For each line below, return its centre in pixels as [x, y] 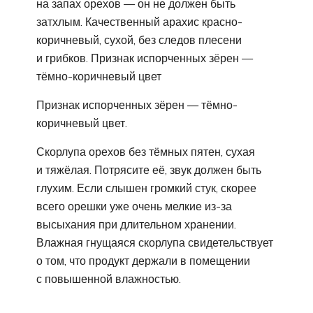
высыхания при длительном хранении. [136, 224]
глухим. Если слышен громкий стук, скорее [146, 188]
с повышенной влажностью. [109, 278]
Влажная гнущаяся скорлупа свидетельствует [155, 242]
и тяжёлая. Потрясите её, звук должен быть [149, 169]
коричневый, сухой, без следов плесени [139, 39]
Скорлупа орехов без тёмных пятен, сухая [146, 151]
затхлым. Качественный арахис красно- [139, 21]
